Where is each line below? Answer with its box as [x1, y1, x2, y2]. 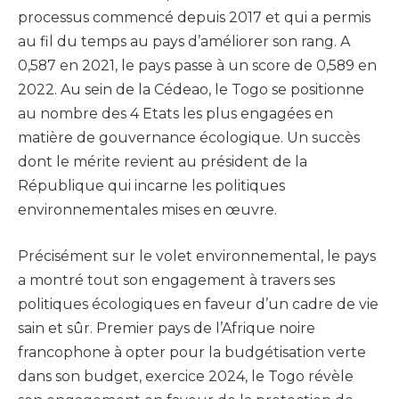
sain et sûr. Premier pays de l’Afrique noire [18, 319, 315, 337]
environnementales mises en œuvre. [18, 201, 277, 219]
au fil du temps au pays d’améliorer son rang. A [18, 33, 350, 51]
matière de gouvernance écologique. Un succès [18, 129, 360, 147]
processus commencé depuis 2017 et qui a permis [18, 9, 370, 27]
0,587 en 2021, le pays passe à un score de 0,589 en [18, 57, 377, 75]
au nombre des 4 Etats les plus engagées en [18, 105, 333, 123]
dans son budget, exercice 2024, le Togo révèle [18, 367, 354, 385]
